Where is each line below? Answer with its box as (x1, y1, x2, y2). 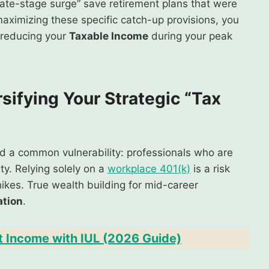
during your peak (148, 29, 232, 42)
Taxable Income (69, 29, 148, 42)
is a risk (190, 162, 230, 175)
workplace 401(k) (107, 162, 190, 175)
